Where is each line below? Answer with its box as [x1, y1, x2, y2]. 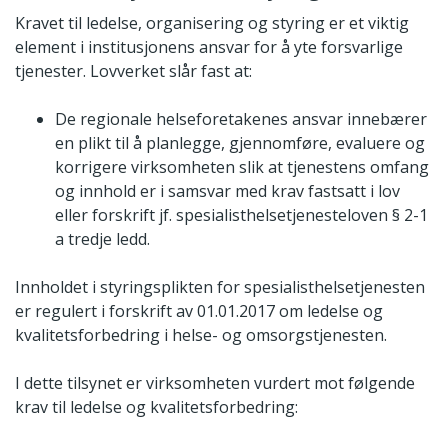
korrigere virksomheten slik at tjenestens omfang [55, 156, 429, 179]
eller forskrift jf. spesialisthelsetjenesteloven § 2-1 [55, 204, 428, 227]
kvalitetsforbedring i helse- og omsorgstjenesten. [15, 324, 387, 347]
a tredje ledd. [55, 228, 150, 251]
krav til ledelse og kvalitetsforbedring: [15, 396, 298, 419]
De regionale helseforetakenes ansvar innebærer [55, 108, 427, 131]
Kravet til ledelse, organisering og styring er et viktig [15, 12, 409, 35]
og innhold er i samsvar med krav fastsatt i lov [55, 180, 400, 203]
